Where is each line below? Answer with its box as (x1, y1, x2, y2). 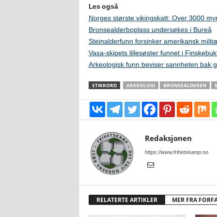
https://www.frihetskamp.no (144, 149, 208, 155)
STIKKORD (92, 82, 117, 89)
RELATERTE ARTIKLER (96, 196, 157, 204)
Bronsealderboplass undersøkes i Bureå (88, 26, 212, 33)
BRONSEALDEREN (163, 82, 206, 89)
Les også (88, 2, 118, 10)
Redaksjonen (144, 133, 192, 143)
